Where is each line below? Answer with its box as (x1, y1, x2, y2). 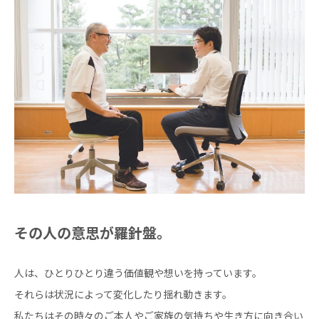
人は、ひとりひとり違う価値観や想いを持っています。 (14, 268, 262, 279)
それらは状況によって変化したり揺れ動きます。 (14, 289, 232, 300)
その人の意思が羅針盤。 (14, 225, 171, 242)
